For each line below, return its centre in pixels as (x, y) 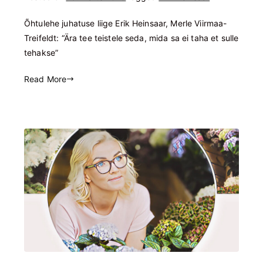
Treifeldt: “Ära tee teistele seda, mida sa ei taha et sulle (131, 38)
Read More (45, 79)
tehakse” (41, 52)
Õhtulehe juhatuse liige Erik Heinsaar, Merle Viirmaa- (126, 23)
